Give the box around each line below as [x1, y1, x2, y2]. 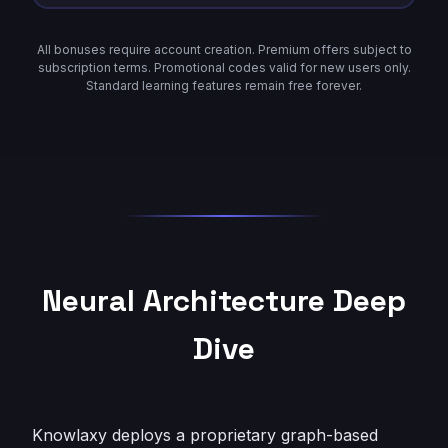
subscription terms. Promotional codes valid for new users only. [37, 60, 411, 75]
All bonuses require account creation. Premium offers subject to [36, 42, 412, 57]
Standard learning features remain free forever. [86, 78, 362, 93]
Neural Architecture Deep [42, 281, 406, 320]
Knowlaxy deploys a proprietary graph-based [32, 425, 378, 445]
